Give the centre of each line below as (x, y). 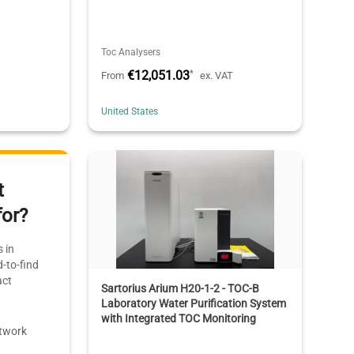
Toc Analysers (130, 52)
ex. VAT (216, 75)
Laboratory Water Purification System (193, 303)
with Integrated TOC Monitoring (178, 318)
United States (129, 111)
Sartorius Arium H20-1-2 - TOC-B (180, 288)
